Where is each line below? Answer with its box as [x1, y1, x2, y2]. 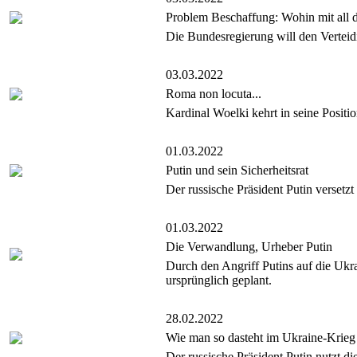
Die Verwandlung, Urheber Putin [166, 240, 332, 254]
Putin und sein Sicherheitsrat [166, 163, 308, 178]
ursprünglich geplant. [166, 273, 272, 288]
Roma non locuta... [166, 87, 261, 101]
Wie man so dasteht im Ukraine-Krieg [166, 331, 355, 345]
